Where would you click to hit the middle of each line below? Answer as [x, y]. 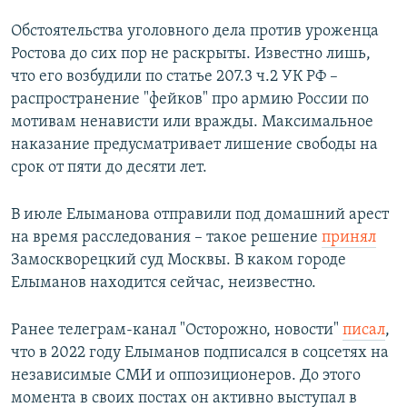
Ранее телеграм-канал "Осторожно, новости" [177, 331]
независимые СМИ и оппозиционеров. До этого [186, 376]
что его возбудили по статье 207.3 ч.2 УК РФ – [174, 77]
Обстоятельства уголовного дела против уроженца [195, 32]
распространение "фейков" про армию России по [190, 100]
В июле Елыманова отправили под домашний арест [200, 215]
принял [349, 238]
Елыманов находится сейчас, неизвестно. [164, 283]
